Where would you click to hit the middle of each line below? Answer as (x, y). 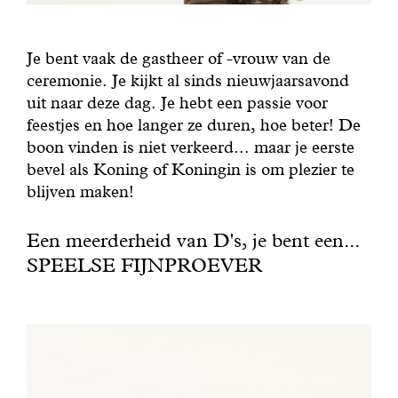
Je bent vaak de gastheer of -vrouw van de (178, 58)
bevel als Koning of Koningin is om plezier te (190, 169)
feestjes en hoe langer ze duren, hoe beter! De (193, 124)
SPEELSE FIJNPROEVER (144, 265)
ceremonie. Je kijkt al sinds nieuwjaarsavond (187, 80)
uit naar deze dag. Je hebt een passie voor (177, 102)
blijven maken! (80, 191)
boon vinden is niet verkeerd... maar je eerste (190, 147)
